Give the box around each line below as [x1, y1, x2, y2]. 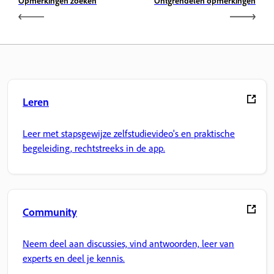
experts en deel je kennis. [23, 252, 125, 265]
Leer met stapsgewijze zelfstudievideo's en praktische [23, 127, 235, 140]
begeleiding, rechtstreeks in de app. [23, 142, 165, 155]
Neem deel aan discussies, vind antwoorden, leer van [23, 237, 234, 250]
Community [23, 204, 77, 218]
